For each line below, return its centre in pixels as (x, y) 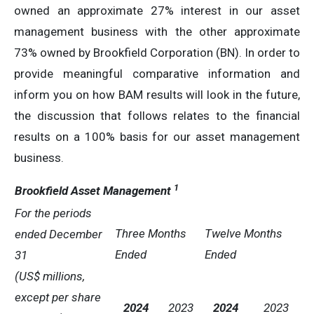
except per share (58, 297)
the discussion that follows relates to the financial (157, 116)
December (76, 234)
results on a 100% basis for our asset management (157, 137)
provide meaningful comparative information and (157, 74)
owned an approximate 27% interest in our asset (157, 11)
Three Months (151, 233)
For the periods (53, 213)
